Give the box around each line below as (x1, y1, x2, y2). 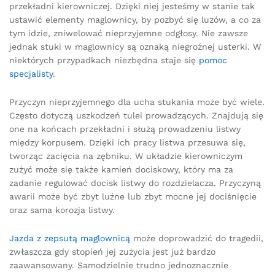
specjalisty (9, 69, 53, 79)
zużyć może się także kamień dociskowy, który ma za (9, 164, 233, 174)
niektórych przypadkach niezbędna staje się (9, 55, 199, 66)
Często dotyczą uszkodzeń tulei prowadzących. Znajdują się (9, 110, 263, 120)
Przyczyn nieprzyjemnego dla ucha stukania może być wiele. (9, 96, 265, 107)
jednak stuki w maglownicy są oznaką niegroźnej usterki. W (9, 42, 261, 52)
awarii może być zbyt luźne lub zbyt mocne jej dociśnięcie (9, 191, 257, 201)
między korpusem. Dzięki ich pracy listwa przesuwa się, (9, 137, 246, 147)
